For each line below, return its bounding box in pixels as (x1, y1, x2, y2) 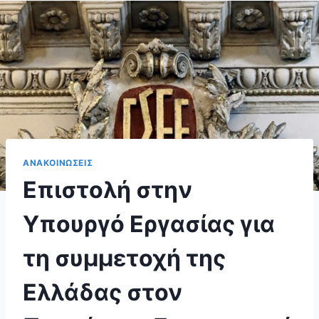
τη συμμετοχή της (23, 244, 226, 273)
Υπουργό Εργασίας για (23, 210, 275, 239)
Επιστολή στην (23, 176, 192, 204)
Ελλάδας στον (23, 278, 182, 307)
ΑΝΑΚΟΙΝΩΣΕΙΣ (23, 157, 93, 168)
